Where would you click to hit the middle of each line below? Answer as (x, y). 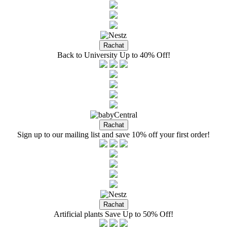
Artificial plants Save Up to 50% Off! (113, 214)
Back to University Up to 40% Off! (113, 55)
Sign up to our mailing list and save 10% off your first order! (113, 135)
